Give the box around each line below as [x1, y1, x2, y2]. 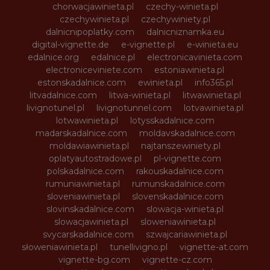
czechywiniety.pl [141, 14, 210, 25]
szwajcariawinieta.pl [146, 229, 227, 240]
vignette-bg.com [58, 254, 130, 266]
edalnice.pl [91, 52, 135, 63]
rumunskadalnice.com [131, 178, 225, 190]
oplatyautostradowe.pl [49, 153, 142, 165]
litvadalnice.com [29, 90, 97, 101]
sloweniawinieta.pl [140, 216, 216, 228]
